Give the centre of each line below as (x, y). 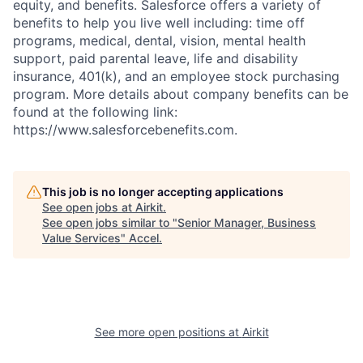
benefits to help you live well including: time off (159, 22)
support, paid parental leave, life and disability (156, 58)
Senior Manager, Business (247, 222)
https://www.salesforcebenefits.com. (125, 129)
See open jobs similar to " (110, 222)
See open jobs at (89, 207)
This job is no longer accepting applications (163, 191)
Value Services (81, 237)
